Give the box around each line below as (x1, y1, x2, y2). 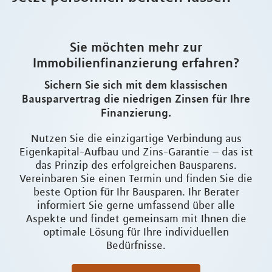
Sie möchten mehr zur (70, 39, 202, 55)
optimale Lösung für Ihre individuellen (43, 225, 229, 239)
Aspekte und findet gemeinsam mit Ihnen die (25, 212, 246, 226)
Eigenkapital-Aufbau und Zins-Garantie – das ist (19, 145, 253, 159)
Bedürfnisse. (106, 239, 166, 253)
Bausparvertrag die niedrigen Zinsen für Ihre (22, 92, 250, 106)
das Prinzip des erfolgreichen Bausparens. (35, 158, 237, 172)
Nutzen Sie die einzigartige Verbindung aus (30, 132, 242, 146)
